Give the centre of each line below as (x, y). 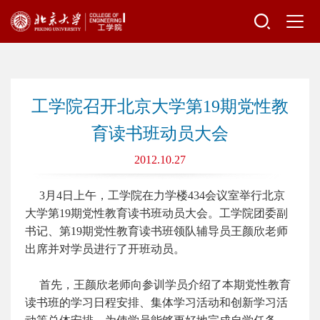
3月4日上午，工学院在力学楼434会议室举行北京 (155, 195)
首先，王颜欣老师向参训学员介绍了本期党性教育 (158, 285)
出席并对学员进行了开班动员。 (105, 249)
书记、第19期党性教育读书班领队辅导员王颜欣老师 (156, 231)
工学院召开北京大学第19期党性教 (160, 106)
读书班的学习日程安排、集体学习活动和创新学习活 (156, 302)
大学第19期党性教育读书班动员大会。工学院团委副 (156, 213)
